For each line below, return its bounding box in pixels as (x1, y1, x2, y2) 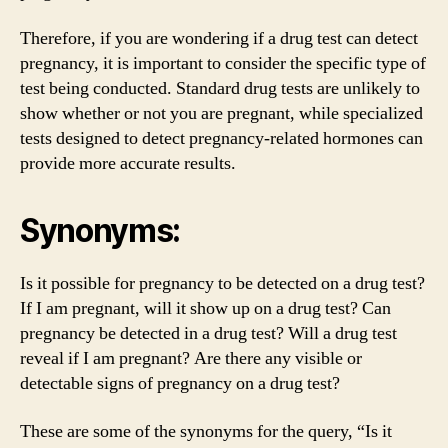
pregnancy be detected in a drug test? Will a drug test (20, 322, 397, 345)
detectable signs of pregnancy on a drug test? (20, 372, 340, 395)
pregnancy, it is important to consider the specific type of (20, 52, 426, 75)
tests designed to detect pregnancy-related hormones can (20, 127, 423, 150)
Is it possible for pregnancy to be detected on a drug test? (20, 272, 425, 295)
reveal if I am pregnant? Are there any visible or (20, 347, 362, 370)
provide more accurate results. (20, 152, 236, 175)
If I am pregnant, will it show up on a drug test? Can (20, 297, 391, 320)
